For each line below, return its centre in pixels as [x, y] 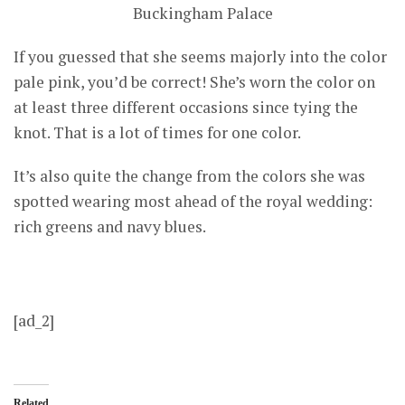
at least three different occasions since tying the [186, 107]
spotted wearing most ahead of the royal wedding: [193, 201]
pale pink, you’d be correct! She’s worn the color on [194, 81]
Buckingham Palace [202, 13]
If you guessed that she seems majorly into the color [200, 56]
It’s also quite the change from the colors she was [189, 175]
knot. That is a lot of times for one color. [157, 132]
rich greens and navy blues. [110, 226]
